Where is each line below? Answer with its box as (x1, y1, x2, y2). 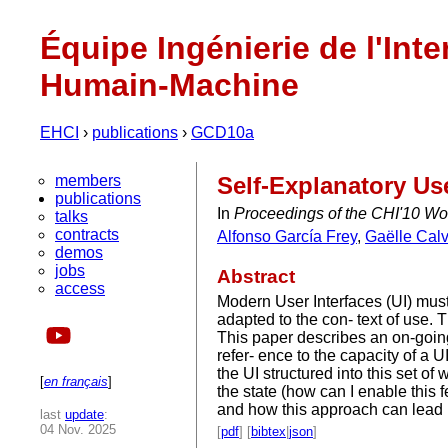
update (65, 406, 104, 422)
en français (44, 373, 108, 389)
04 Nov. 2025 (40, 421, 116, 437)
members (55, 172, 121, 189)
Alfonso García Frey (217, 228, 357, 245)
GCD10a (191, 124, 254, 141)
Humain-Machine (40, 67, 299, 103)
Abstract (217, 266, 295, 287)
